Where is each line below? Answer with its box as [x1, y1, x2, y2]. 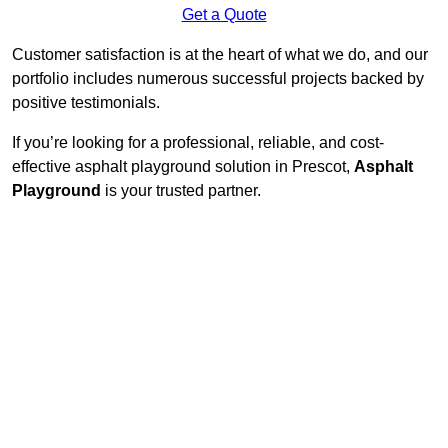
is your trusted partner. [101, 182, 261, 200]
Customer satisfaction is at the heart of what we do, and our [12, 46, 428, 64]
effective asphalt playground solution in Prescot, [12, 158, 354, 176]
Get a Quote [181, 6, 267, 24]
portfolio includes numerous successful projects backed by [12, 70, 424, 88]
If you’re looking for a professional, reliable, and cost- [12, 134, 384, 152]
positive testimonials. [12, 94, 160, 112]
